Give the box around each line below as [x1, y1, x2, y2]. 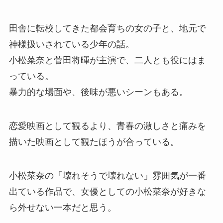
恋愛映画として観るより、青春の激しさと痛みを [8, 120, 206, 131]
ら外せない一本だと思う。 [8, 202, 116, 213]
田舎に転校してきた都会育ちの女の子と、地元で [8, 23, 206, 33]
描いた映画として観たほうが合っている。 [8, 136, 179, 147]
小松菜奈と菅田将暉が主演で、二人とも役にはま [8, 55, 206, 65]
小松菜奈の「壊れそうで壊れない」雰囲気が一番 [8, 170, 206, 181]
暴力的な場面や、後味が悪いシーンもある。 [8, 87, 188, 97]
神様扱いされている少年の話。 [8, 39, 134, 49]
